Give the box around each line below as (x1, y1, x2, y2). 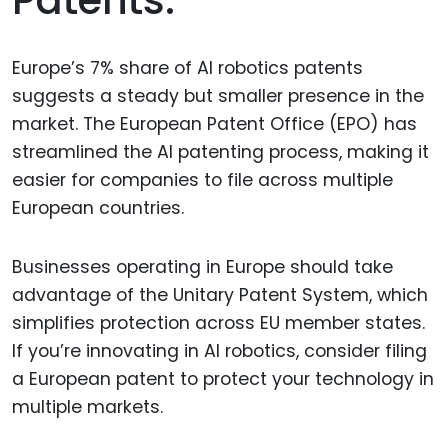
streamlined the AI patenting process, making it (12, 140, 429, 165)
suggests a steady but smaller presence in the (12, 84, 424, 109)
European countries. (12, 196, 184, 221)
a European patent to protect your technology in (12, 366, 434, 391)
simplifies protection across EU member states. (12, 310, 425, 335)
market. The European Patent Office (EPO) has (12, 112, 417, 137)
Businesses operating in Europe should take (12, 254, 393, 279)
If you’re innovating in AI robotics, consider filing (12, 338, 427, 363)
